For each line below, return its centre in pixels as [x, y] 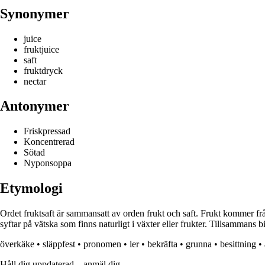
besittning [238, 244]
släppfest [59, 244]
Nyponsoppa [48, 163]
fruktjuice [41, 49]
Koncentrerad [49, 142]
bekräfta [162, 244]
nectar [35, 81]
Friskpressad [47, 131]
